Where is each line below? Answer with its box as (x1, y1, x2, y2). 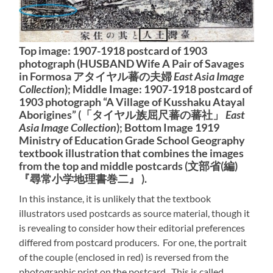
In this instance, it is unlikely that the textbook (19, 192, 211, 204)
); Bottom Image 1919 (116, 121, 220, 134)
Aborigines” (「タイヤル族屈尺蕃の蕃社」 (19, 108, 226, 121)
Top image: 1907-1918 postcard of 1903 (19, 44, 208, 57)
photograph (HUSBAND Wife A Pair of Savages (19, 57, 245, 70)
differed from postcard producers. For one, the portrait (19, 236, 247, 248)
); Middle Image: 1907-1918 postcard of (65, 82, 253, 96)
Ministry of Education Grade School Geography (19, 133, 246, 147)
